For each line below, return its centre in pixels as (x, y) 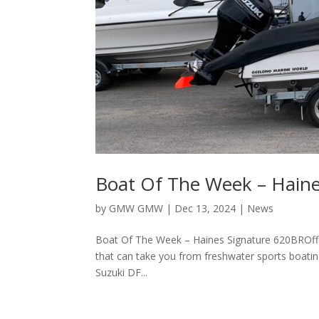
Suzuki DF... (122, 273)
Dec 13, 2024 (205, 209)
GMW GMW (136, 209)
